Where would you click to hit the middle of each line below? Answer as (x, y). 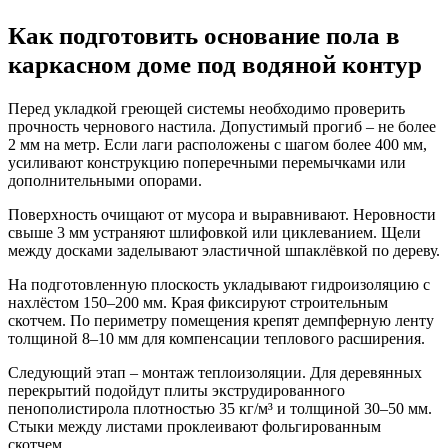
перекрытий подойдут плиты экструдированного (176, 390)
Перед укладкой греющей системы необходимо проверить (206, 108)
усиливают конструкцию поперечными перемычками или (207, 162)
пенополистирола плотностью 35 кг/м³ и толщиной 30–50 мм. (220, 408)
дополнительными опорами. (105, 180)
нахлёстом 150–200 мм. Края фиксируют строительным (198, 302)
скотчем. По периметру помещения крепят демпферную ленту (221, 320)
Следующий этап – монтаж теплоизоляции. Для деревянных (215, 372)
